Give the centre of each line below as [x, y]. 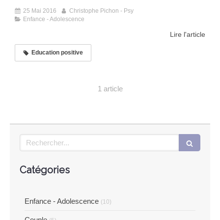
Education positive [57, 53]
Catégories [45, 170]
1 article [110, 89]
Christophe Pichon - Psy [101, 11]
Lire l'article [188, 35]
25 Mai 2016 [40, 11]
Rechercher [39, 139]
